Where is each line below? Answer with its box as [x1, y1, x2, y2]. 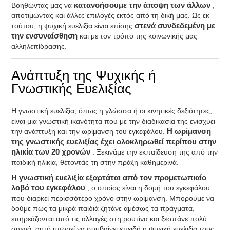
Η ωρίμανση [167, 127, 212, 136]
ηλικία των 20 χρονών [11, 148, 93, 156]
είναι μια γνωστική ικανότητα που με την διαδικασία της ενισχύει [11, 117, 216, 125]
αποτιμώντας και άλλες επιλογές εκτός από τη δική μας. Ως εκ [11, 11, 210, 20]
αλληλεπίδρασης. [11, 42, 67, 50]
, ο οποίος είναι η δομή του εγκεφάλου [87, 184, 210, 192]
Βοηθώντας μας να [11, 1, 74, 9]
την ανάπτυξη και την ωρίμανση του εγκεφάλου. [11, 127, 167, 136]
